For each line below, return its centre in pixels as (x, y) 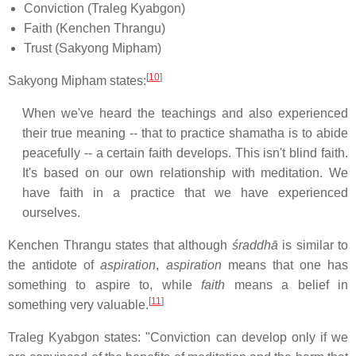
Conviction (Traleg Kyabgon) (104, 8)
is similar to (313, 245)
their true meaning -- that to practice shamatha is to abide (185, 133)
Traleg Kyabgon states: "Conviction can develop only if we (178, 337)
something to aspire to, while (105, 285)
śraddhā (255, 245)
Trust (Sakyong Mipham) (93, 48)
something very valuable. (78, 305)
